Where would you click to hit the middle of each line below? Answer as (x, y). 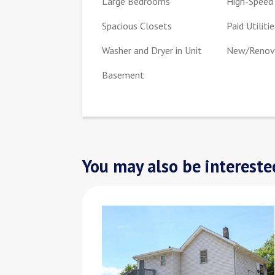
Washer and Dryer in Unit (152, 50)
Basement (125, 75)
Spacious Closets (137, 25)
